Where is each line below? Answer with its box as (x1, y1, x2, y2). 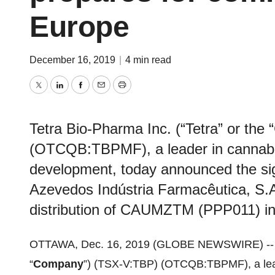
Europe (29, 10, 129, 43)
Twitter (37, 87, 71, 100)
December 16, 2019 (29, 55, 118, 65)
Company (33, 258, 83, 270)
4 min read (125, 55, 171, 65)
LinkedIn (58, 87, 101, 100)
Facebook (79, 87, 128, 100)
